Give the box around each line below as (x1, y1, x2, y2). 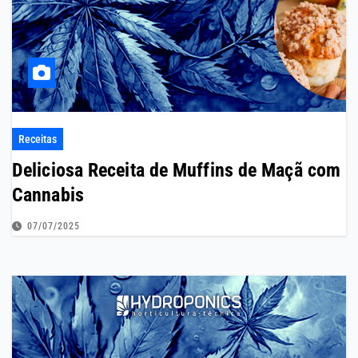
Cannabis (12, 184, 84, 207)
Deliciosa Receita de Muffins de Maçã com (12, 159, 340, 182)
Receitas (18, 133, 57, 146)
